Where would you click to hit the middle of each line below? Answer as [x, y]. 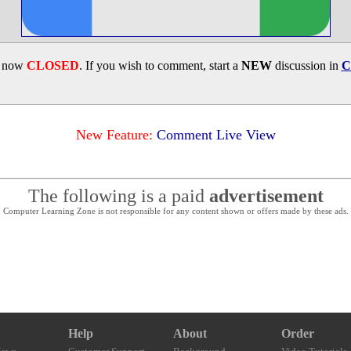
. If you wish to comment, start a [160, 65]
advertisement [266, 196]
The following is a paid [118, 196]
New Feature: [114, 135]
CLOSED [52, 65]
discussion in [306, 65]
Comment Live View [216, 135]
